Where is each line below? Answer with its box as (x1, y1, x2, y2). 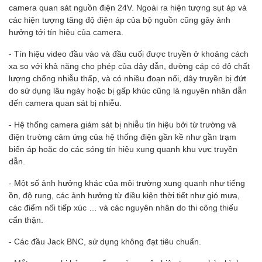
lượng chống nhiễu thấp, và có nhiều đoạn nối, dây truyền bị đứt (9, 73, 246, 83)
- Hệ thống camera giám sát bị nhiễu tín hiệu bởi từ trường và (9, 119, 236, 129)
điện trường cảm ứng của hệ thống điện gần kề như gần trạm (9, 131, 236, 142)
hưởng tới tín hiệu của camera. (9, 26, 123, 37)
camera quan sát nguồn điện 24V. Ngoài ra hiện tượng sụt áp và (9, 2, 247, 12)
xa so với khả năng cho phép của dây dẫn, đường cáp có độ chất (9, 60, 250, 71)
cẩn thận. (9, 214, 43, 225)
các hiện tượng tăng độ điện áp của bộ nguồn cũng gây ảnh (9, 14, 230, 25)
